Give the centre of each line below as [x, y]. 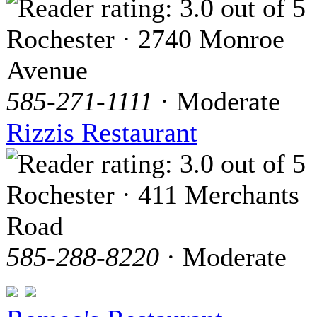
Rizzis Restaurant [102, 133]
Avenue [47, 70]
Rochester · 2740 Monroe [145, 39]
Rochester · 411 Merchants [153, 195]
